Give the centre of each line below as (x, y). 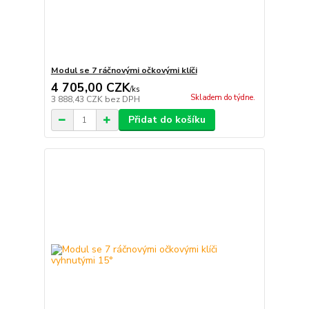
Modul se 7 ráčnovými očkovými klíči (124, 71)
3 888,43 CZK (78, 100)
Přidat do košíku (167, 120)
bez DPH (122, 100)
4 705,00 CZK (90, 88)
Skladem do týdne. (222, 98)
